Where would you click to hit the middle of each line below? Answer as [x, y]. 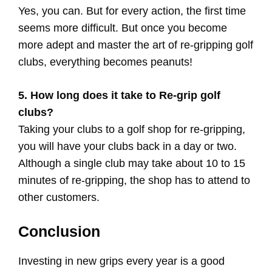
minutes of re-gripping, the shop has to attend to [134, 181]
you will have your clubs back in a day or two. [127, 147]
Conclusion [59, 232]
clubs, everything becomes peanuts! [105, 62]
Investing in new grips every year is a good [121, 261]
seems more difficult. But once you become [123, 28]
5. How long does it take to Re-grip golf [119, 96]
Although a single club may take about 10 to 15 [132, 164]
